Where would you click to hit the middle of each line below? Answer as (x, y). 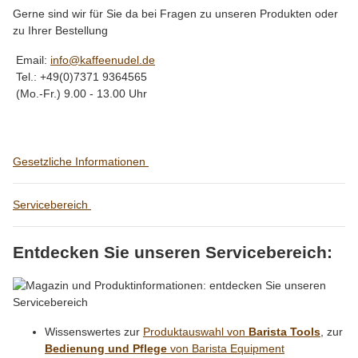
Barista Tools (284, 331)
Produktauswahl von (196, 331)
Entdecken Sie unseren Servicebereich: (173, 252)
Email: (32, 60)
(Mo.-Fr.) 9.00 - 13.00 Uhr (80, 93)
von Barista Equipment (226, 348)
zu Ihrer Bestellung (60, 30)
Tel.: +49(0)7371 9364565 (80, 76)
